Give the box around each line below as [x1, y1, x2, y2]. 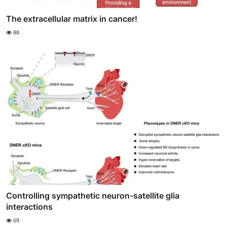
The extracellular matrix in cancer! [6, 14, 137, 24]
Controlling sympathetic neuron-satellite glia [6, 190, 179, 201]
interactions [6, 201, 53, 212]
